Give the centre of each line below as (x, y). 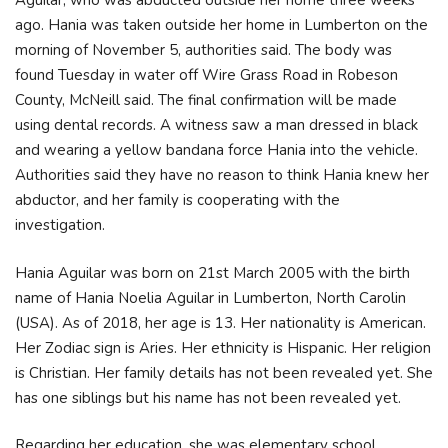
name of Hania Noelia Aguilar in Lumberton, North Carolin (210, 297)
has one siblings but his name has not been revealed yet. (208, 397)
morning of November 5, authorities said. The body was (203, 50)
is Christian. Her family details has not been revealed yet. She (224, 372)
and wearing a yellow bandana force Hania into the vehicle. (216, 150)
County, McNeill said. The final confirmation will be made (206, 100)
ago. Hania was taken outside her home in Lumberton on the (221, 25)
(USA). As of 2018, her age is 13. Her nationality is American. (220, 322)
